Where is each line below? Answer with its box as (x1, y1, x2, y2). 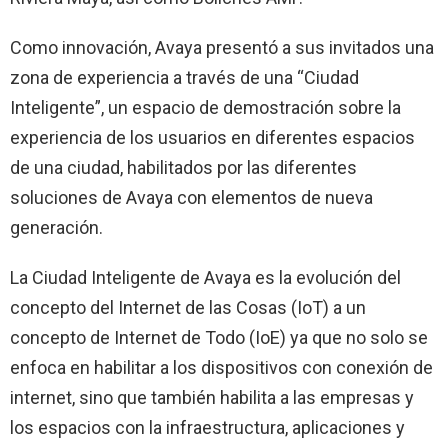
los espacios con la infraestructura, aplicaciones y (10, 416, 405, 438)
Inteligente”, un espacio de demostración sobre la (10, 96, 401, 118)
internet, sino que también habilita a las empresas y (10, 386, 414, 408)
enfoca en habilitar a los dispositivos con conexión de (10, 356, 433, 378)
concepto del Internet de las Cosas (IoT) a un (10, 296, 366, 318)
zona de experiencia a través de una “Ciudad (10, 66, 359, 88)
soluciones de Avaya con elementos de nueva (10, 186, 373, 208)
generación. (10, 216, 103, 238)
